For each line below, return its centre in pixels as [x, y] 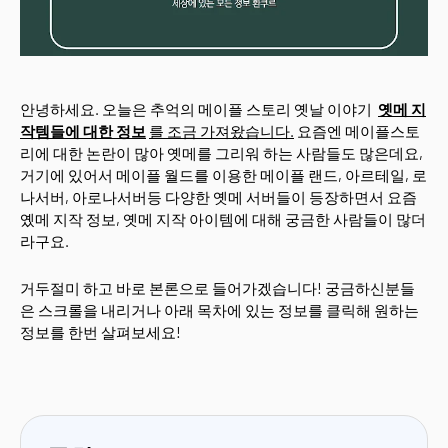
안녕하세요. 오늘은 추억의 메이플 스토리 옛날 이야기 [197, 109]
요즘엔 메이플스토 [357, 131]
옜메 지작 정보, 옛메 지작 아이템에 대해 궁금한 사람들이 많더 [223, 219]
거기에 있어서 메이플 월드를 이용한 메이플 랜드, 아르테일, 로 [223, 175]
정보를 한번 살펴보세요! [100, 332]
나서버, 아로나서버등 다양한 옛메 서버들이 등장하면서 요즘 [218, 197]
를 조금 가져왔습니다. [221, 131]
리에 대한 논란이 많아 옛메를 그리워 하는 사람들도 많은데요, [221, 153]
